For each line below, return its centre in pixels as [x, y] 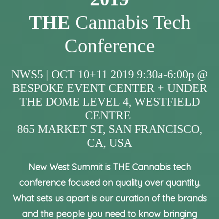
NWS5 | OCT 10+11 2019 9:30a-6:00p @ [109, 74]
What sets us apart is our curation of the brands [109, 198]
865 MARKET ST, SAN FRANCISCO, [109, 129]
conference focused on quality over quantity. [109, 183]
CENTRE [109, 115]
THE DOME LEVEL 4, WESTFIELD [109, 102]
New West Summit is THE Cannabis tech [109, 167]
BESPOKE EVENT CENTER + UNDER [109, 88]
